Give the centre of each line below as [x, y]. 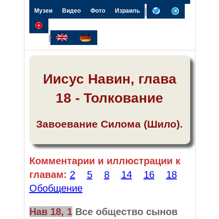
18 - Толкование [109, 98]
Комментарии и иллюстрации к [105, 161]
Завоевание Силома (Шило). [109, 124]
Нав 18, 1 [51, 211]
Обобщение [56, 188]
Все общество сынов [126, 211]
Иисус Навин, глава [109, 79]
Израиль [127, 11]
